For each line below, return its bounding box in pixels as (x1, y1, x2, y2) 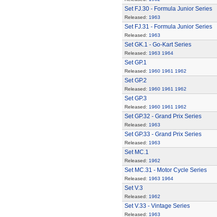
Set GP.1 (124, 59, 147, 66)
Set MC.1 (124, 149, 149, 155)
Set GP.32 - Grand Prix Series (124, 113, 201, 120)
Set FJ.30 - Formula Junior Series (124, 5, 212, 12)
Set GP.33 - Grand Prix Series (124, 131, 201, 138)
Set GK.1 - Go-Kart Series (124, 41, 191, 48)
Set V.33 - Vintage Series (124, 202, 190, 209)
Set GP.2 (124, 77, 147, 84)
